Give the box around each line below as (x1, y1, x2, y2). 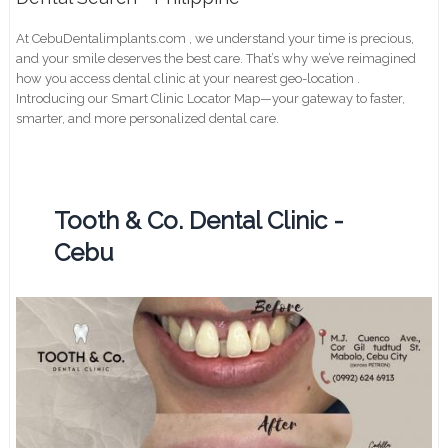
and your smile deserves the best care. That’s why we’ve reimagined (16, 51, 417, 67)
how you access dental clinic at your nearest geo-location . (16, 71, 361, 87)
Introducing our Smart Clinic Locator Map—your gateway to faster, (16, 91, 406, 107)
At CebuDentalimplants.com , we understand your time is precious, (16, 31, 415, 47)
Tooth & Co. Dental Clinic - (54, 206, 345, 236)
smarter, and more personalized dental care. (16, 111, 280, 127)
